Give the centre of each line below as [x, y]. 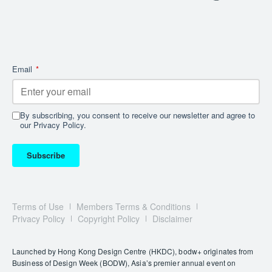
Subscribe [46, 155]
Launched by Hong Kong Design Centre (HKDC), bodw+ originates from [133, 251]
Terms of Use [38, 207]
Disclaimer [172, 219]
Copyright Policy [109, 219]
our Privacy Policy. [53, 125]
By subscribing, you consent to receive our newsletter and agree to [138, 115]
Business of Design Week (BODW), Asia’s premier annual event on [124, 263]
